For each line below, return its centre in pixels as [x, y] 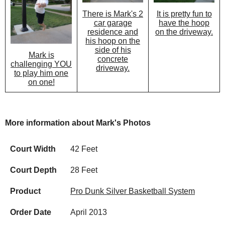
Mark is [41, 55]
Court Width [33, 149]
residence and [113, 32]
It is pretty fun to [184, 14]
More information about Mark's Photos [78, 123]
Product [25, 191]
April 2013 [89, 212]
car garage [113, 23]
